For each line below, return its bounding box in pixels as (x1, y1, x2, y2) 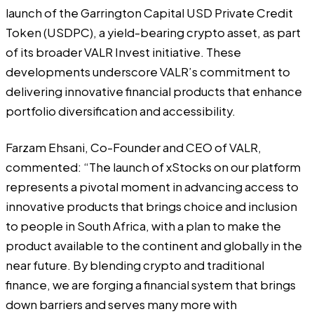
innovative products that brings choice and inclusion (6, 199, 297, 214)
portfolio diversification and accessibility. (6, 103, 235, 118)
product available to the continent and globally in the (6, 238, 302, 254)
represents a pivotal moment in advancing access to (6, 179, 299, 195)
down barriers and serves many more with (6, 297, 237, 313)
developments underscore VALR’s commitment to (6, 64, 290, 79)
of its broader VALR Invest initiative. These (6, 44, 241, 60)
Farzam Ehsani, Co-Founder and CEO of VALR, (6, 140, 261, 156)
